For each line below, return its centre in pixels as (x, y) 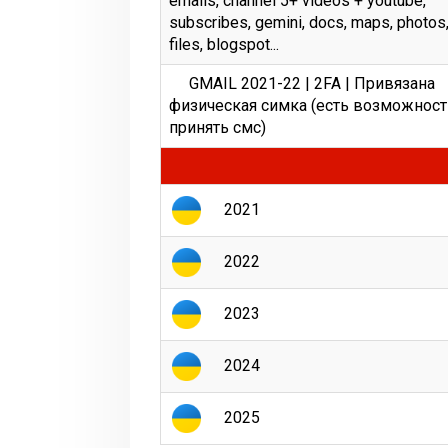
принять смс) (217, 127)
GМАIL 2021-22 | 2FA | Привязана (312, 83)
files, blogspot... (224, 44)
